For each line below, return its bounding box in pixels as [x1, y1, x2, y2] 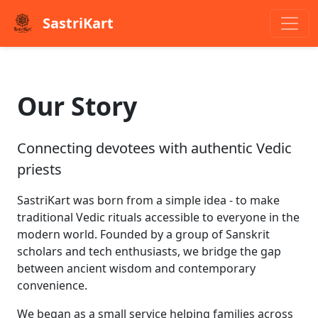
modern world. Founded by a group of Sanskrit [17, 226, 270, 242]
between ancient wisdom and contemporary [17, 261, 256, 276]
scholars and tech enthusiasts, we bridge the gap [17, 243, 281, 259]
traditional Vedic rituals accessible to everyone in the [17, 209, 300, 225]
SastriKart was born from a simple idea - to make [17, 192, 280, 208]
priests [17, 160, 62, 179]
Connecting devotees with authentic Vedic [17, 138, 292, 158]
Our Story [17, 89, 137, 123]
